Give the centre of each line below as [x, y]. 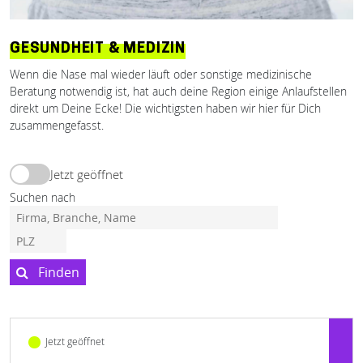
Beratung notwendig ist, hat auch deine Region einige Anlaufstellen [178, 91]
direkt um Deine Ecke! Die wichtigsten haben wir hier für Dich [165, 108]
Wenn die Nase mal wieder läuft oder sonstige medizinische [161, 74]
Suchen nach [43, 197]
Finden [56, 272]
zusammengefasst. [57, 125]
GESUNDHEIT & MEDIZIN [98, 49]
